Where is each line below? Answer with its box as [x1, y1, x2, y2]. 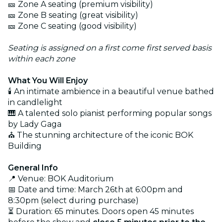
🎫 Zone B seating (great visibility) [8, 10, 138, 20]
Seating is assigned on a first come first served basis [8, 43, 212, 53]
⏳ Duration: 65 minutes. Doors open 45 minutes [8, 206, 194, 216]
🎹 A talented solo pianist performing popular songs [8, 108, 212, 118]
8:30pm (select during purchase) [8, 195, 139, 205]
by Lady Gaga [8, 119, 61, 129]
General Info [8, 163, 58, 172]
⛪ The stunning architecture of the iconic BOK [8, 130, 193, 140]
